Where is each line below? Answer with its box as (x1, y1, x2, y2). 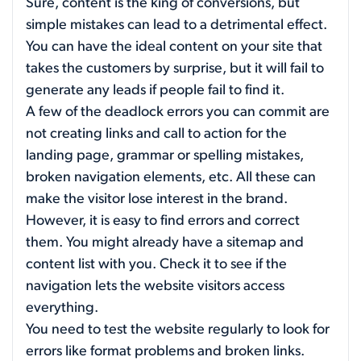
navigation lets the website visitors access (26, 278, 284, 294)
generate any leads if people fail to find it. (26, 82, 284, 98)
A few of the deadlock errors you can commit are (26, 104, 330, 120)
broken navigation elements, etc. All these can (26, 169, 316, 185)
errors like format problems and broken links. (26, 343, 305, 359)
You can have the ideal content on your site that (26, 39, 322, 55)
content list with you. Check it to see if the (26, 256, 287, 272)
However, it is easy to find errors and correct (26, 213, 300, 229)
